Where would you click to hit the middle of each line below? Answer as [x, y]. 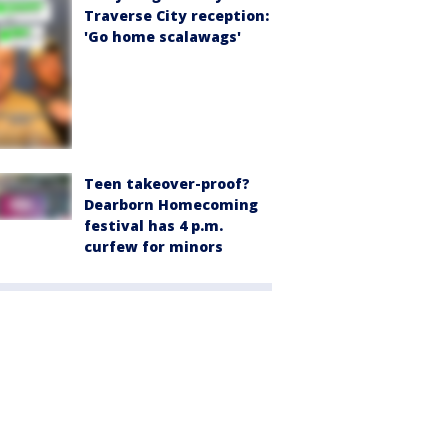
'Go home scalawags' [162, 37]
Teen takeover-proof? [167, 183]
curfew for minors [153, 246]
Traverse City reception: [176, 16]
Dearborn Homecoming [171, 204]
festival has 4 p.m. [153, 225]
